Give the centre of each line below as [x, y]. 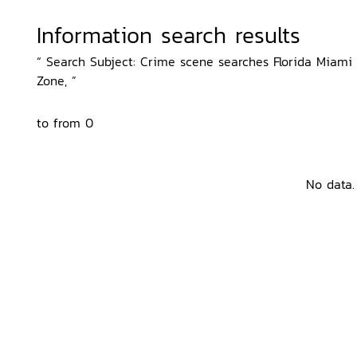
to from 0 [65, 123]
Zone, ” [57, 80]
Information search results [169, 35]
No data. [330, 184]
